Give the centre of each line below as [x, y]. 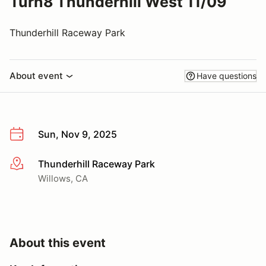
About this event [58, 243]
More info [31, 164]
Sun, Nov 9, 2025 [77, 134]
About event [36, 76]
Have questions [227, 76]
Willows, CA [63, 178]
